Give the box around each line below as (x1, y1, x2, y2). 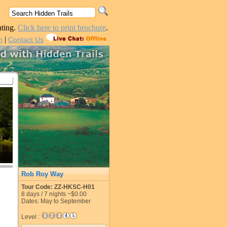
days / (25, 191, 44, 198)
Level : (21, 213, 41, 220)
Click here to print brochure (18, 23, 106, 32)
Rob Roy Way (21, 170, 63, 178)
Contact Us (8, 35, 44, 44)
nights (48, 191, 67, 198)
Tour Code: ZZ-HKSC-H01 (21, 183, 95, 191)
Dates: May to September (21, 198, 91, 205)
